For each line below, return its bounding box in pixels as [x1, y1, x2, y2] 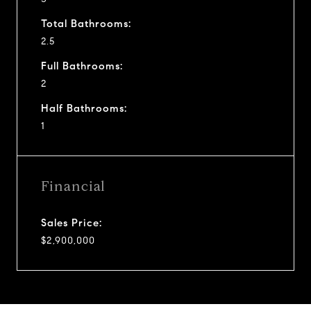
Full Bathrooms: [41, 59, 123, 72]
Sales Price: [41, 216, 102, 229]
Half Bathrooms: [41, 101, 127, 115]
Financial [41, 177, 106, 195]
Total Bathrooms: [41, 17, 131, 30]
